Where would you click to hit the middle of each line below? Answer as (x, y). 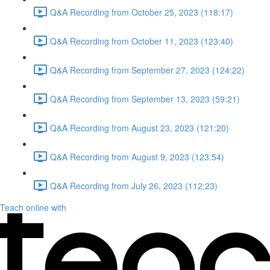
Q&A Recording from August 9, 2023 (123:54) (137, 156)
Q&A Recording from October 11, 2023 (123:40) (142, 41)
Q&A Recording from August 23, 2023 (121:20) (140, 127)
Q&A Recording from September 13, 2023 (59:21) (145, 99)
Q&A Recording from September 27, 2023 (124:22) (147, 70)
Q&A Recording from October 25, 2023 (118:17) (142, 12)
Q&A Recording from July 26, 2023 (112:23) (134, 185)
